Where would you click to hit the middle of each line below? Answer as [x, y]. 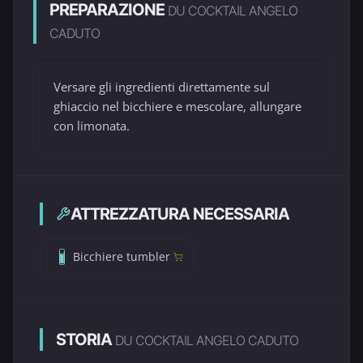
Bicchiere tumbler [122, 256]
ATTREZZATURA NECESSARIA [180, 214]
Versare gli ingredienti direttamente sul [162, 87]
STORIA [85, 340]
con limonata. [92, 126]
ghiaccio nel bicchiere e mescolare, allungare [177, 106]
